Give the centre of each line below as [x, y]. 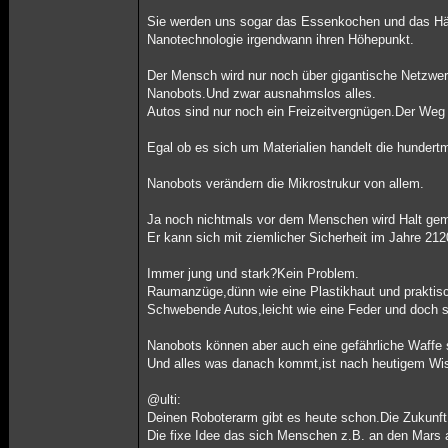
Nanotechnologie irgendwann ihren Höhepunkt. [281, 39]
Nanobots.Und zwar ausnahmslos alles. [262, 93]
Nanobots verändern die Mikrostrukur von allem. [286, 183]
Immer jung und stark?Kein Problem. [253, 273]
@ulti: [164, 399]
